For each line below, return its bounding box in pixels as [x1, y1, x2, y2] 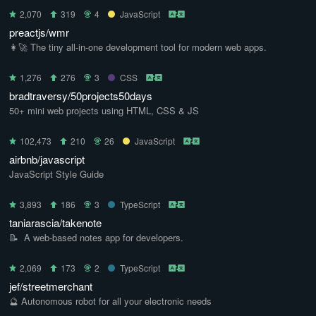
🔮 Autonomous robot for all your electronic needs [9, 294, 212, 308]
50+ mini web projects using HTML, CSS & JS [9, 104, 199, 117]
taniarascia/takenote [9, 215, 102, 230]
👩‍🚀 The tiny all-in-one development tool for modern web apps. [9, 40, 267, 54]
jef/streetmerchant [9, 279, 92, 293]
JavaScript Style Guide [9, 167, 104, 181]
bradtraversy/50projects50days [9, 88, 152, 103]
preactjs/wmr [9, 25, 69, 39]
